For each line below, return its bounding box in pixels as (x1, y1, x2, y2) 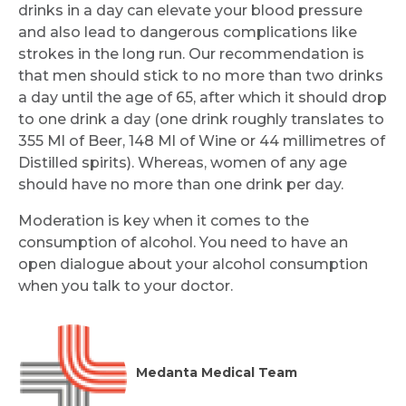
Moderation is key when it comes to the (18, 211, 309, 229)
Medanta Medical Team (136, 364, 297, 382)
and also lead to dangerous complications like (18, 23, 357, 41)
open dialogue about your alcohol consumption (18, 255, 368, 273)
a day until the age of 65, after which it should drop (18, 88, 387, 106)
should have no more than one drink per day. (18, 175, 343, 193)
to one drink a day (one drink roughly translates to (18, 110, 384, 128)
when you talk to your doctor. (18, 276, 233, 295)
